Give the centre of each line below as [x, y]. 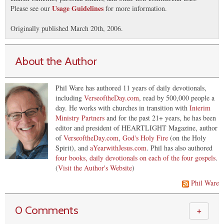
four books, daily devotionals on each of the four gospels [135, 157]
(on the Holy [187, 137]
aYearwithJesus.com [118, 147]
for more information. [135, 8]
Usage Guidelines [78, 8]
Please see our [31, 8]
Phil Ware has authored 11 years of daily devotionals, [131, 87]
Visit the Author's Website [95, 167]
